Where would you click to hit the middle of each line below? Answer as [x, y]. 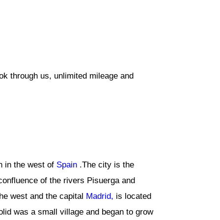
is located [132, 196]
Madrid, [100, 196]
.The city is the [106, 165]
